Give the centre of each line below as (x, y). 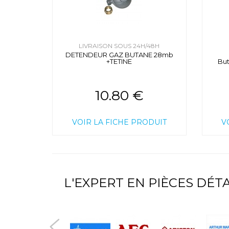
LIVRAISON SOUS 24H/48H (119, 46)
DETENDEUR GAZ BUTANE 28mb (119, 55)
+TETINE (119, 62)
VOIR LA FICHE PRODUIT (119, 122)
